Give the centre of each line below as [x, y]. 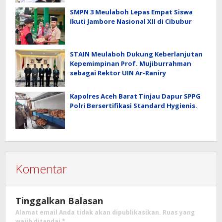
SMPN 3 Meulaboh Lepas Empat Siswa [131, 12]
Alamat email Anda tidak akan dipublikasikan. [88, 213]
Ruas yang [179, 213]
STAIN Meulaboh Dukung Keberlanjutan [136, 54]
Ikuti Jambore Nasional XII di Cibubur [131, 22]
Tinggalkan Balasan [59, 201]
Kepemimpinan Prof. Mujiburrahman [131, 64]
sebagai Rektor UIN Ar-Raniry [118, 73]
